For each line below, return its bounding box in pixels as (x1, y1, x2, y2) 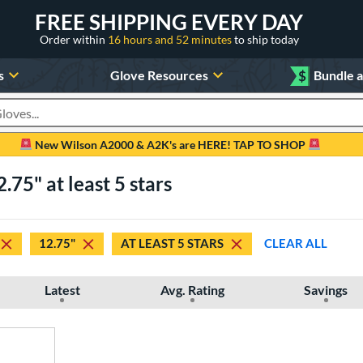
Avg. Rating (160, 281, 224, 297)
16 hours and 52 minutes (107, 32, 234, 46)
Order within (39, 32, 108, 46)
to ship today (233, 32, 299, 46)
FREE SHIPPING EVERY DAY (35, 8, 303, 35)
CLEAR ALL (264, 236, 327, 251)
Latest (44, 281, 80, 297)
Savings (304, 281, 348, 297)
